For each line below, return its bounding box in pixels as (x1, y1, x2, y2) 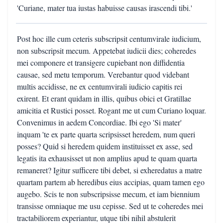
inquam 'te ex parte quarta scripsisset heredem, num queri (17, 129, 195, 139)
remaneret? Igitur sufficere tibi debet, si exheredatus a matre (17, 165, 202, 175)
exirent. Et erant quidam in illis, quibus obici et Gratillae (17, 93, 191, 104)
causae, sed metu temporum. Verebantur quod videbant (17, 69, 189, 80)
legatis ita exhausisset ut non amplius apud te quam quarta (17, 153, 197, 163)
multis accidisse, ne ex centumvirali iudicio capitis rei (17, 81, 182, 92)
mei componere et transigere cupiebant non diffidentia (17, 57, 185, 68)
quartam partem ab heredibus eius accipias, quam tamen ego (17, 177, 205, 187)
